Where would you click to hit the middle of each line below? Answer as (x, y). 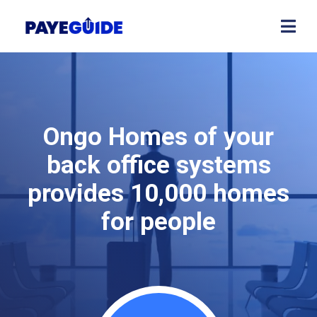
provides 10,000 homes (158, 194)
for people (158, 222)
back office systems (158, 166)
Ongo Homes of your (158, 137)
